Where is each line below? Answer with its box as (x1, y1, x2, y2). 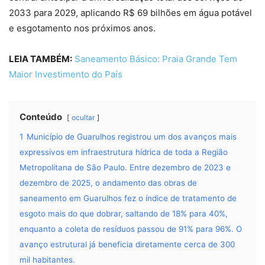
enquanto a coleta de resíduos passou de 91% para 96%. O (20, 224, 242, 234)
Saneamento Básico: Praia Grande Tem (75, 53, 237, 65)
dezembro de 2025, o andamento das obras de (20, 178, 197, 188)
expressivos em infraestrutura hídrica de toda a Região (20, 147, 228, 157)
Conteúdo (20, 111, 62, 123)
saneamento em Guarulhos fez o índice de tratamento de (20, 193, 237, 203)
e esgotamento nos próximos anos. (9, 22, 156, 34)
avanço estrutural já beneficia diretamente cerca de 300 (20, 240, 235, 250)
